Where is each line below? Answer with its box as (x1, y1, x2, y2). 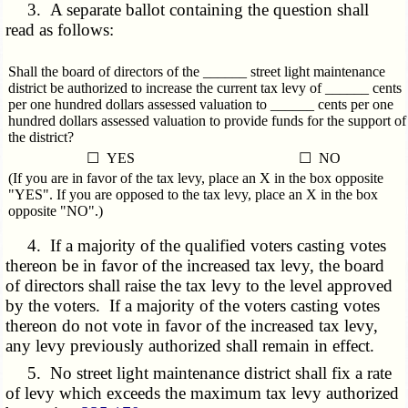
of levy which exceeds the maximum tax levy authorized (5, 383, 400, 403)
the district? (7, 129, 74, 146)
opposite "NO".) (7, 203, 103, 219)
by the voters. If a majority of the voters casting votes (5, 296, 381, 316)
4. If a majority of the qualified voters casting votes (5, 236, 387, 256)
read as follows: (5, 20, 115, 40)
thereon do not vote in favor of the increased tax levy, (5, 316, 379, 336)
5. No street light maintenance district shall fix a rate (5, 363, 393, 383)
